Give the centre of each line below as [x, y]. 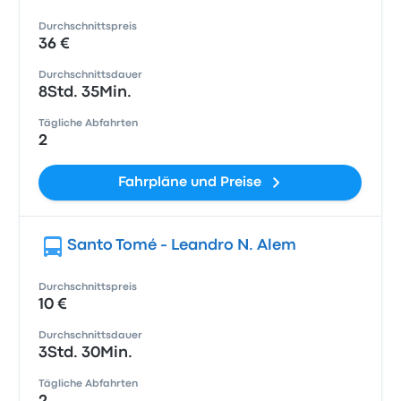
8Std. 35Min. [85, 93]
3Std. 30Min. [86, 353]
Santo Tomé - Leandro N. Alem [182, 246]
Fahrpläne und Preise [189, 183]
